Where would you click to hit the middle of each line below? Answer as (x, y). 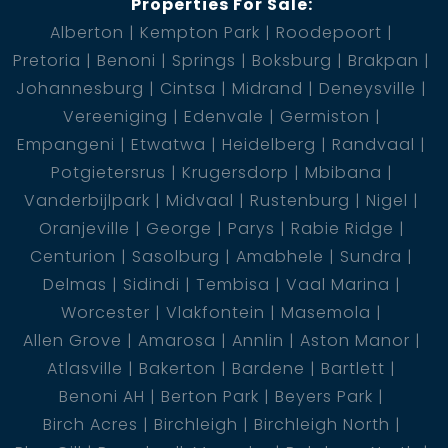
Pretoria (47, 60)
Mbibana (343, 172)
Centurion (73, 256)
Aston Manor (354, 340)
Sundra (371, 256)
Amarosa (176, 340)
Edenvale (223, 116)
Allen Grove (72, 340)
